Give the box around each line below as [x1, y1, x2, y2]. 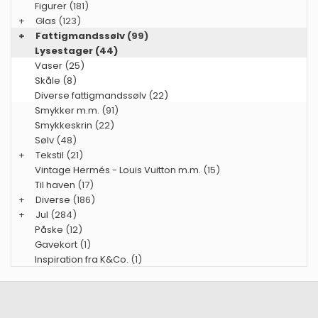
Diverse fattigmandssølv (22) [35, 88, 168, 102]
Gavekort [35, 237, 77, 251]
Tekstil [35, 148, 64, 162]
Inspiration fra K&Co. [35, 252, 128, 266]
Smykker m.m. [35, 103, 99, 117]
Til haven [35, 177, 75, 192]
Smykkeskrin [35, 118, 92, 132]
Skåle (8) [35, 73, 77, 87]
